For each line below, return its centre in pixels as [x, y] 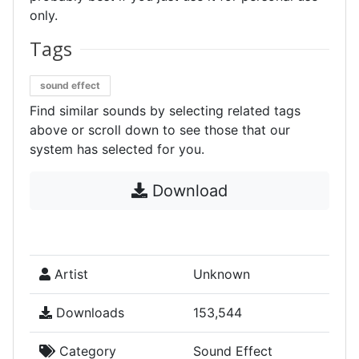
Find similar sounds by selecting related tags [165, 111]
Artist [69, 274]
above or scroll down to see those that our [160, 130]
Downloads [88, 313]
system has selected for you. [117, 149]
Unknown [222, 274]
